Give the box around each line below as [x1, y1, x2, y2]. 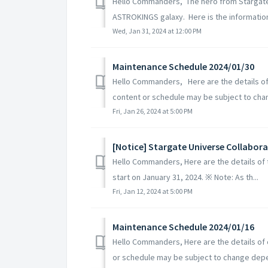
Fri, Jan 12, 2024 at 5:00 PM [112, 186, 193, 196]
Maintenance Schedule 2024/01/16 [112, 220, 254, 233]
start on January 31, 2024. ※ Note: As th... [112, 171, 258, 182]
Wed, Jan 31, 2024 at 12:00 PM [112, 26, 202, 35]
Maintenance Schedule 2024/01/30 [112, 60, 254, 72]
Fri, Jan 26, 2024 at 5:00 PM [112, 106, 193, 115]
